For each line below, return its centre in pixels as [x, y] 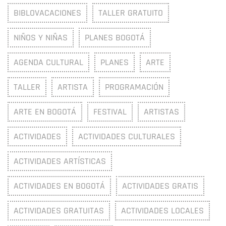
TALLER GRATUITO [131, 13]
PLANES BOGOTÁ [115, 38]
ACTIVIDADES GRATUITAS [59, 211]
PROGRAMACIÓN [134, 87]
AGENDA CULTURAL [48, 62]
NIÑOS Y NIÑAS [41, 38]
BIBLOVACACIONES [47, 13]
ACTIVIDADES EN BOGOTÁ [59, 186]
